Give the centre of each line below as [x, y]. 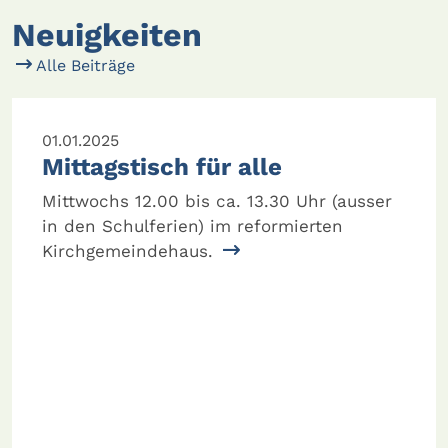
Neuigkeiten [107, 34]
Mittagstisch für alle [162, 166]
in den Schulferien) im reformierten [192, 225]
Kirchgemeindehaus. [130, 250]
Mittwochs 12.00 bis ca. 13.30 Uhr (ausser [217, 200]
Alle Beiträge [83, 65]
